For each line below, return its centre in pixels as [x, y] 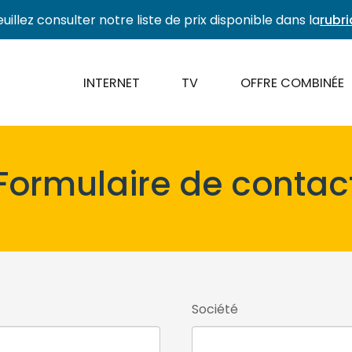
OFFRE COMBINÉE [293, 82]
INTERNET [111, 82]
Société [215, 309]
